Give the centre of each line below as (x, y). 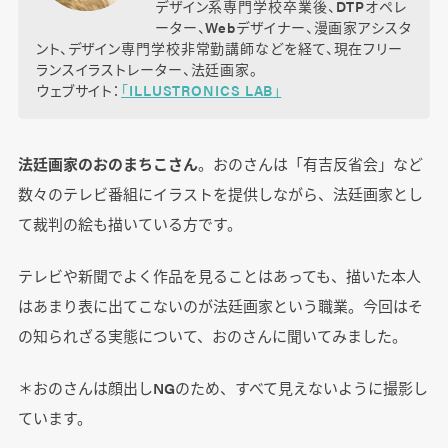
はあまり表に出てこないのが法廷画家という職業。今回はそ (220, 306)
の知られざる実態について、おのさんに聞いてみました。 (212, 336)
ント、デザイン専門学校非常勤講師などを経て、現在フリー (219, 48)
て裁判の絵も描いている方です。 (129, 224)
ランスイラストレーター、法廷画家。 (147, 69)
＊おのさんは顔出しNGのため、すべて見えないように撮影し (222, 388)
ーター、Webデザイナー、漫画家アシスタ (283, 27)
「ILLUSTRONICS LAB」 (201, 90)
